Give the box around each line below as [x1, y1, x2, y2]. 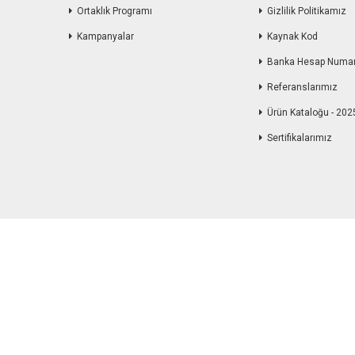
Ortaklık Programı [77, 5, 152, 17]
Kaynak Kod [267, 30, 318, 42]
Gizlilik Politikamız [267, 5, 346, 17]
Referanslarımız [267, 81, 338, 93]
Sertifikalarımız [267, 132, 332, 143]
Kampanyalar [77, 30, 134, 42]
